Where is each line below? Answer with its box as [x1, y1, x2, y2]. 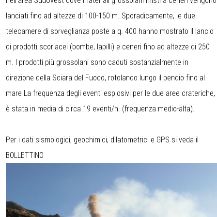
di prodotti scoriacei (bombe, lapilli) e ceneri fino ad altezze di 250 [6, 42, 210, 52]
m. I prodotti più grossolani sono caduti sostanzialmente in [6, 58, 188, 67]
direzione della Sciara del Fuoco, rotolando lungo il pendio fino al [6, 73, 205, 83]
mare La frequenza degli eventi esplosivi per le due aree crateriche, [6, 89, 215, 98]
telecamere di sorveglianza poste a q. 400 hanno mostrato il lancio [6, 27, 214, 36]
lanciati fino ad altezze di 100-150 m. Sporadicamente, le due [6, 11, 195, 21]
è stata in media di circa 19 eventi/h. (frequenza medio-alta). [6, 104, 195, 114]
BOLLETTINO [6, 151, 46, 160]
